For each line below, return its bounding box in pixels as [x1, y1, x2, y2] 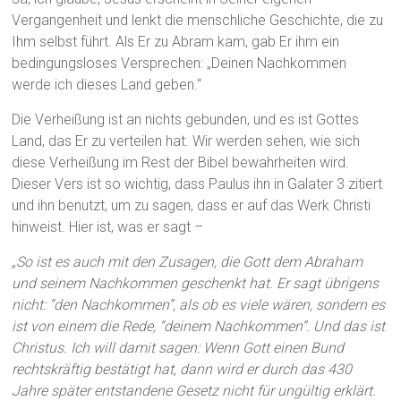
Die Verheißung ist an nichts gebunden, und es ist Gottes [12, 111, 360, 129]
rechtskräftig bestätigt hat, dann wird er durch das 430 [12, 361, 353, 379]
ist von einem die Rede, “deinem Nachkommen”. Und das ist [12, 318, 386, 336]
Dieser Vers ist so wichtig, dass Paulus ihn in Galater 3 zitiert [12, 175, 383, 193]
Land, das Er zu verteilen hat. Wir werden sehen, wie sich [12, 132, 361, 150]
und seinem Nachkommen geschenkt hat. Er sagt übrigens [12, 275, 380, 293]
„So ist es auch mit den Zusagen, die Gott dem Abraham [12, 253, 363, 271]
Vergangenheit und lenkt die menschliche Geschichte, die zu [12, 12, 384, 30]
